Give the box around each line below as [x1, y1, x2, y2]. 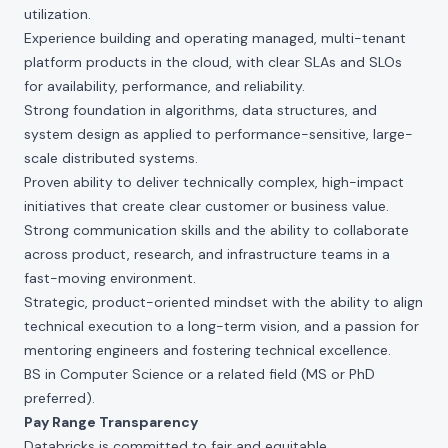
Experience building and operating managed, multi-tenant [24, 29, 406, 47]
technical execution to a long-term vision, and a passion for [24, 317, 419, 335]
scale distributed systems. [24, 149, 198, 167]
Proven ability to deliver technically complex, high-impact [24, 173, 404, 191]
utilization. [24, 5, 91, 23]
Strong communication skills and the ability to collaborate [24, 221, 409, 239]
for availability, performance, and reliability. [24, 77, 305, 95]
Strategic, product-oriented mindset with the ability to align [24, 293, 423, 311]
